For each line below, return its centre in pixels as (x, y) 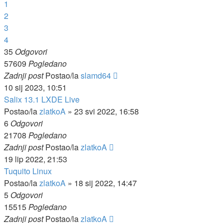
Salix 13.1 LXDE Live (42, 99)
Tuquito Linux (28, 171)
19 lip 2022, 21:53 (36, 159)
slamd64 (96, 75)
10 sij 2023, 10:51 (35, 87)
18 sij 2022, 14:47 (106, 183)
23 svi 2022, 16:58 (107, 111)
